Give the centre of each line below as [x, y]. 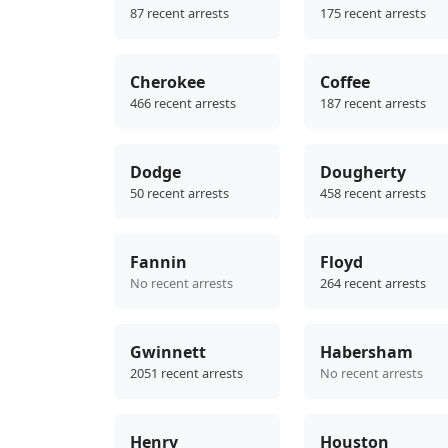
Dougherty [363, 172]
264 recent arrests [373, 283]
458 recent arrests [373, 193]
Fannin [158, 262]
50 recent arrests [179, 193]
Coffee [345, 82]
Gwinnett [168, 352]
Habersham [366, 352]
